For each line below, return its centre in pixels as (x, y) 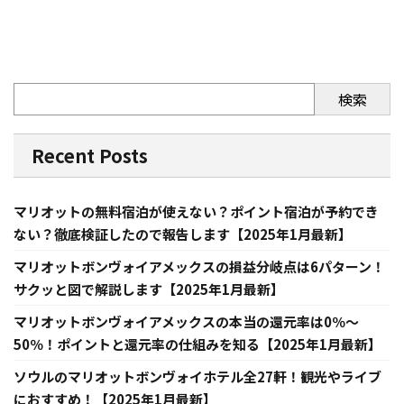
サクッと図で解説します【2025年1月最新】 (149, 289)
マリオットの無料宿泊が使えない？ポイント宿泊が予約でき (196, 212)
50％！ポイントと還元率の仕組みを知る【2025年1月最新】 (197, 344)
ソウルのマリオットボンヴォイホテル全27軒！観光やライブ (197, 377)
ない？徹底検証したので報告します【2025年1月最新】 (183, 234)
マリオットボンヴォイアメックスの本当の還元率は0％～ (186, 322)
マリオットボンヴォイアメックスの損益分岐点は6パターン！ (199, 267)
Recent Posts (90, 156)
